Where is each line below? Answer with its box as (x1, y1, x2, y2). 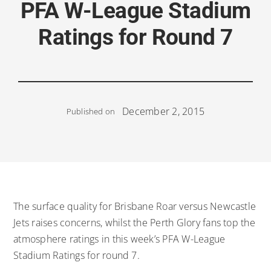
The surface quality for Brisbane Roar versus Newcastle (13, 199, 256, 213)
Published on (66, 106, 116, 117)
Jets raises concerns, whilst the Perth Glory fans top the (13, 215, 255, 229)
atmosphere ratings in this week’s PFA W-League (13, 232, 226, 246)
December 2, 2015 (122, 104, 205, 118)
